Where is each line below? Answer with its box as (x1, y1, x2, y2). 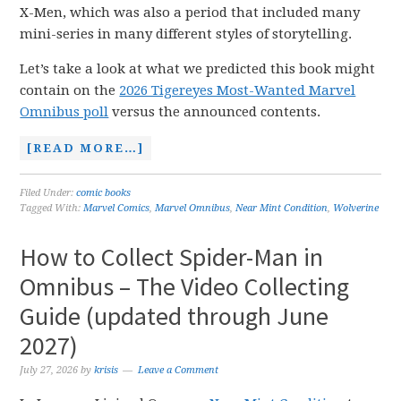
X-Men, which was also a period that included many (20, 4, 361, 21)
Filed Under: (20, 187, 77, 199)
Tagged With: (20, 202, 84, 214)
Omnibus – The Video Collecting (20, 270, 350, 303)
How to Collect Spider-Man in (20, 241, 324, 273)
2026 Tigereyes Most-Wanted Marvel (119, 82, 356, 98)
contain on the (20, 82, 120, 98)
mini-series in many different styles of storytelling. (20, 26, 353, 42)
